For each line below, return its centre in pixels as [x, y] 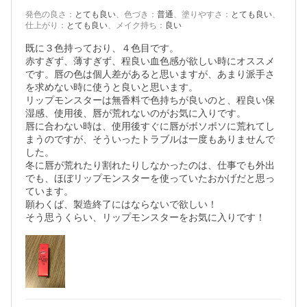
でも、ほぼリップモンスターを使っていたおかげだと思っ [150, 178]
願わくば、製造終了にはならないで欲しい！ [121, 204]
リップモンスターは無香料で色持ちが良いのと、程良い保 [150, 100]
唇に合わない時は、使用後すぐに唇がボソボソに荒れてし [150, 126]
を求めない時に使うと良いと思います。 [112, 87]
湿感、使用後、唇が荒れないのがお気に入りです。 [136, 113]
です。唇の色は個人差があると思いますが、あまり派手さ [150, 74]
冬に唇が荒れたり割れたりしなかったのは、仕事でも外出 [150, 165]
